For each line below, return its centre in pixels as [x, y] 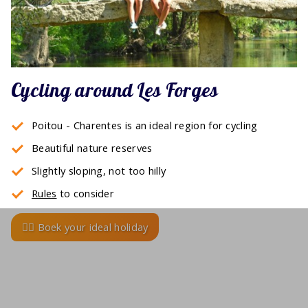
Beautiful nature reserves [92, 148]
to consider [86, 194]
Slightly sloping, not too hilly [99, 171]
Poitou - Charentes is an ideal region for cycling [145, 125]
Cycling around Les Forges [115, 90]
